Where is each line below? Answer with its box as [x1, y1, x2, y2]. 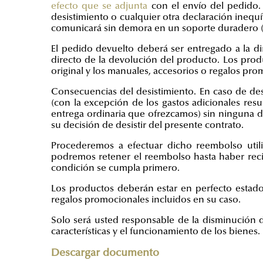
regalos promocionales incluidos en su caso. [51, 195, 241, 205]
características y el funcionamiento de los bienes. [51, 227, 260, 237]
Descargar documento [51, 248, 159, 259]
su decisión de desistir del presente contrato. [51, 121, 244, 130]
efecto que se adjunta [51, 2, 148, 11]
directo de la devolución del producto [51, 56, 218, 65]
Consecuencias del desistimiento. [51, 87, 197, 97]
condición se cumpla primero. [51, 164, 180, 173]
